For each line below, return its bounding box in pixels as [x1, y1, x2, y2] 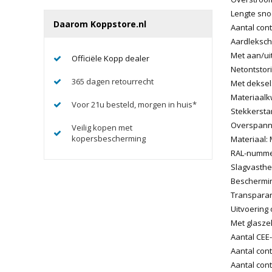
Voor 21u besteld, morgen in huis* [72, 98, 197, 110]
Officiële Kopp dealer [72, 52, 149, 64]
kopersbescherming [72, 132, 146, 144]
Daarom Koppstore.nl [53, 18, 146, 30]
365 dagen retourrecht [72, 75, 154, 87]
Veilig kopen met [72, 121, 132, 133]
